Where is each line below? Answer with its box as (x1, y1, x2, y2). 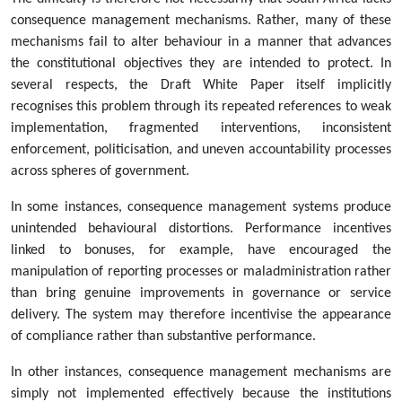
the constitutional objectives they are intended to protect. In (11, 57, 391, 72)
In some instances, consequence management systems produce (11, 200, 391, 215)
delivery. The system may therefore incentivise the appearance (11, 308, 391, 323)
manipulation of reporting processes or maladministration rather (11, 265, 391, 280)
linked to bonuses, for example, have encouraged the (11, 243, 391, 258)
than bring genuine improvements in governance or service (11, 286, 391, 301)
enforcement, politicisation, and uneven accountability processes (11, 143, 391, 158)
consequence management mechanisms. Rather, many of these (11, 13, 391, 29)
